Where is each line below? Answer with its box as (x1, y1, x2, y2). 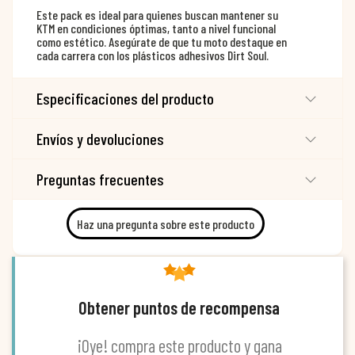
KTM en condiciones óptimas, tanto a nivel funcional (36, 21, 276, 36)
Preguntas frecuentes (36, 170, 164, 189)
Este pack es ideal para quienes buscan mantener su (36, 7, 278, 23)
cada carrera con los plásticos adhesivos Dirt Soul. (36, 48, 269, 63)
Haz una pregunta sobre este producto (77, 216, 254, 231)
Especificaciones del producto (36, 89, 214, 109)
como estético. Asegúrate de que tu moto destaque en (36, 34, 287, 50)
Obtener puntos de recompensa (78, 297, 280, 319)
